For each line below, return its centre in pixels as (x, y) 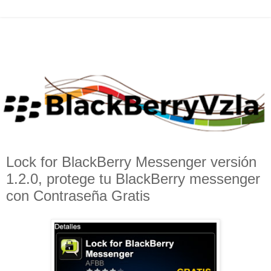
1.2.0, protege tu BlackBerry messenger (133, 179)
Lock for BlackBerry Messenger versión (131, 162)
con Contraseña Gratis (78, 196)
